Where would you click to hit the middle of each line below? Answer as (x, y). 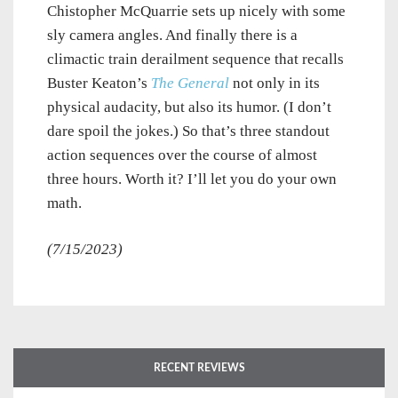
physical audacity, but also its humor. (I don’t (189, 107)
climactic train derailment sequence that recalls (195, 60)
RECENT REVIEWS (199, 368)
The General (190, 84)
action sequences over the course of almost (182, 155)
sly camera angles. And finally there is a (172, 36)
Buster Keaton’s (99, 84)
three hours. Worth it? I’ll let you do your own (192, 179)
